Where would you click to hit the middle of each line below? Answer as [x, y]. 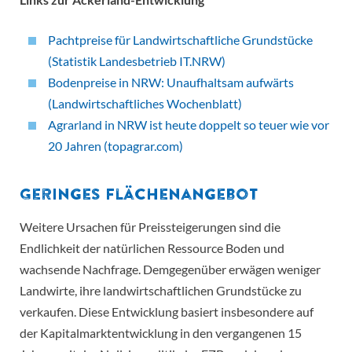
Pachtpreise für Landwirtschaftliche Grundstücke [180, 40]
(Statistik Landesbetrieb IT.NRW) [137, 61]
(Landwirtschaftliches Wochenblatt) [145, 104]
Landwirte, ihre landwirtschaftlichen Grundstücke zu [161, 291]
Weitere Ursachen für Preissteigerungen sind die [150, 227]
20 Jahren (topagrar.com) [115, 146]
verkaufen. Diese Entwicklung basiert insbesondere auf [167, 312]
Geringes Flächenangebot [139, 194]
